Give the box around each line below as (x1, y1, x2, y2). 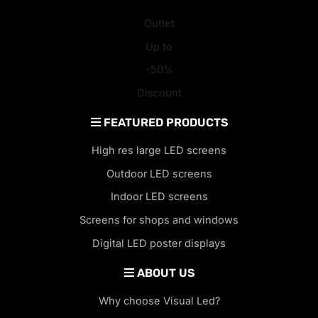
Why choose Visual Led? (98, 295, 220, 308)
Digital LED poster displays (92, 236, 226, 250)
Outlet (143, 17, 175, 31)
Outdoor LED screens (106, 167, 212, 180)
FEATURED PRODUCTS (100, 116, 228, 130)
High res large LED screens (92, 144, 226, 158)
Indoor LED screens (110, 190, 208, 204)
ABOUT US (133, 266, 194, 280)
